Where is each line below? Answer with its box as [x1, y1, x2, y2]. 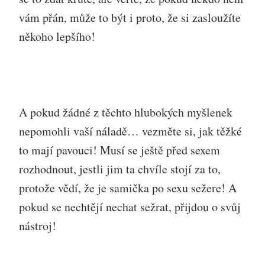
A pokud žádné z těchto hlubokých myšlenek [19, 104, 232, 120]
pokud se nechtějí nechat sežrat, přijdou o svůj [19, 198, 241, 215]
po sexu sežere [152, 179, 221, 196]
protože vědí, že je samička [19, 179, 152, 196]
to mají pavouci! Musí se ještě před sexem [19, 141, 220, 158]
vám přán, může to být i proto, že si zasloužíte [19, 9, 241, 25]
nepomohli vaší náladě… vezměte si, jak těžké [19, 122, 242, 139]
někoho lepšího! [19, 28, 95, 44]
